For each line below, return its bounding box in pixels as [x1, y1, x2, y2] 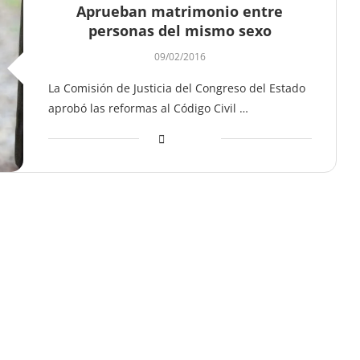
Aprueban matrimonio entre [76, 2, 284, 21]
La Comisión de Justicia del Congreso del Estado [47, 80, 305, 96]
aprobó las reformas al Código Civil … [47, 100, 248, 116]
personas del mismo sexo [88, 21, 272, 40]
